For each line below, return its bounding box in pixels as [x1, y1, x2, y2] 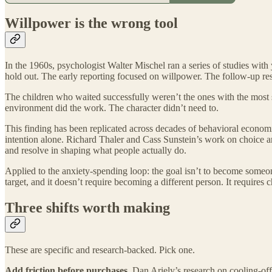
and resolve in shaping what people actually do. [5, 145, 186, 156]
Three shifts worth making [5, 200, 170, 216]
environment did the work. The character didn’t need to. [5, 103, 219, 114]
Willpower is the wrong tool [5, 15, 178, 32]
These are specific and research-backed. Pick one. [5, 245, 195, 256]
